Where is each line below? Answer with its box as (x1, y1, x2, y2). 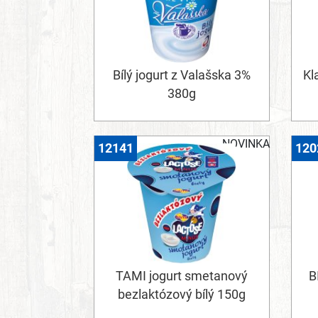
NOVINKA (221, 136, 270, 150)
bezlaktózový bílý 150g (117, 287, 246, 302)
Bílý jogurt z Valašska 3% (112, 67, 251, 82)
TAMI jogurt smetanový (115, 269, 248, 284)
